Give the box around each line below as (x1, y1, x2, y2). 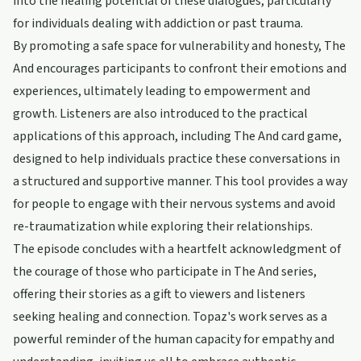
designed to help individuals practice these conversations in (13, 150, 340, 168)
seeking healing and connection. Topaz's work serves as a (13, 308, 327, 326)
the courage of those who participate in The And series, (13, 263, 317, 280)
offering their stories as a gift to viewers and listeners (13, 285, 305, 303)
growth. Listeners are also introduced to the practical (13, 105, 308, 122)
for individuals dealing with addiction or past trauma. (13, 15, 303, 32)
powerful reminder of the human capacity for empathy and (13, 330, 334, 348)
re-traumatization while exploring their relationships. (13, 218, 313, 235)
